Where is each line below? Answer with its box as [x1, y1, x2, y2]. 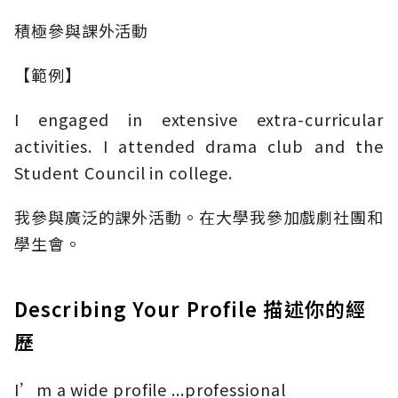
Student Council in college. [14, 161, 234, 185]
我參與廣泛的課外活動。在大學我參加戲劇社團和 [14, 205, 384, 229]
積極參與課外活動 [14, 19, 149, 43]
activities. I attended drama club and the [14, 134, 384, 158]
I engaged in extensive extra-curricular [14, 107, 384, 131]
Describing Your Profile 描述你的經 [14, 294, 366, 323]
